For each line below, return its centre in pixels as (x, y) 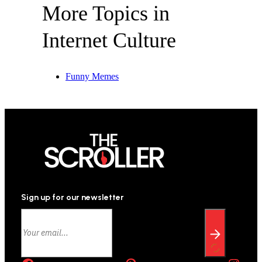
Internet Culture (109, 41)
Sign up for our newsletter (73, 197)
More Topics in (106, 14)
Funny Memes (92, 76)
